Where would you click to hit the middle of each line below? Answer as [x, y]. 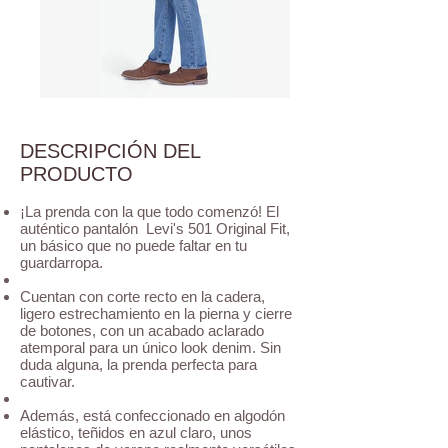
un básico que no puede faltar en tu [133, 245]
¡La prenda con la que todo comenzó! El [149, 211]
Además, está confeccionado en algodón [152, 415]
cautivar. [49, 381]
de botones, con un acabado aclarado [142, 330]
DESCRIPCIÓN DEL [110, 151]
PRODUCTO [76, 174]
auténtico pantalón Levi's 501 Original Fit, [155, 228]
